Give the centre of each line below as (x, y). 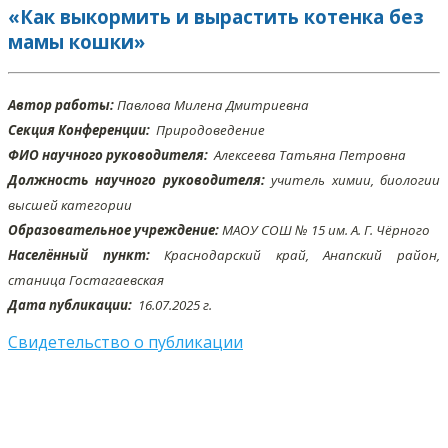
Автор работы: (61, 105)
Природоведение (209, 130)
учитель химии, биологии (352, 180)
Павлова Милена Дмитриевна (211, 105)
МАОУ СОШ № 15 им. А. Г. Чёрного (324, 230)
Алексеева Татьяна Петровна (308, 155)
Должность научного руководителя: (136, 180)
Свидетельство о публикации (125, 342)
